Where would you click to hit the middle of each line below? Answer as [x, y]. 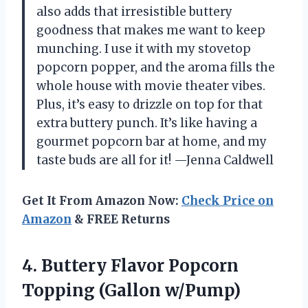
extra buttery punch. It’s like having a [147, 123]
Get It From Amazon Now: [102, 200]
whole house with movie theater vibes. [151, 86]
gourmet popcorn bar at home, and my [152, 141]
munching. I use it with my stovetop [144, 48]
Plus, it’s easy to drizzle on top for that [150, 104]
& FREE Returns [121, 219]
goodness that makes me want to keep [151, 30]
